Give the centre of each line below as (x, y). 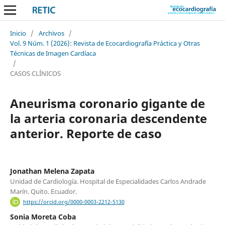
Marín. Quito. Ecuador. (43, 191)
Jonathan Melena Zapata (52, 171)
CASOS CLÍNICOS (35, 73)
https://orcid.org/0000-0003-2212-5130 (74, 202)
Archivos (51, 33)
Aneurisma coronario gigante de (107, 103)
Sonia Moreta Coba (43, 217)
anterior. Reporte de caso (86, 133)
